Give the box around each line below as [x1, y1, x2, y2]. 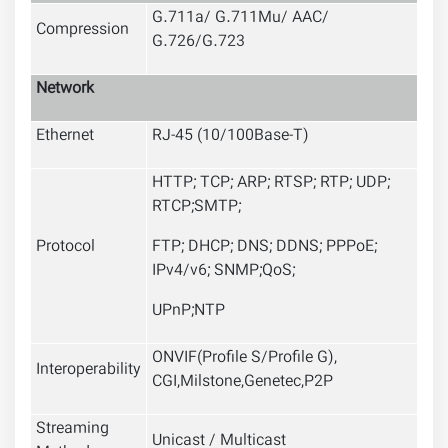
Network [36, 77, 94, 103]
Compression [36, 18, 129, 44]
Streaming [36, 417, 109, 443]
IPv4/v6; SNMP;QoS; [152, 259, 295, 285]
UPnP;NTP [152, 299, 225, 325]
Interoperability [36, 358, 141, 384]
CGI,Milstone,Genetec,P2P [152, 370, 333, 396]
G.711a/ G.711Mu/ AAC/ [152, 6, 329, 32]
